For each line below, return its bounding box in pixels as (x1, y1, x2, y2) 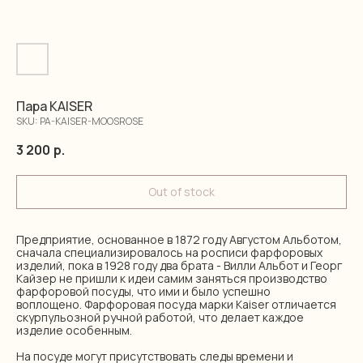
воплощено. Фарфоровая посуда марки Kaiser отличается (16, 297, 336, 312)
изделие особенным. (16, 322, 132, 338)
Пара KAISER (16, 97, 92, 115)
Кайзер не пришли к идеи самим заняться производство (16, 271, 327, 286)
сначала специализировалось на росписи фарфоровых (16, 245, 322, 260)
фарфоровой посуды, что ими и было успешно (16, 284, 271, 299)
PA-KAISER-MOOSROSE (40, 114, 143, 128)
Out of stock (148, 184, 215, 199)
